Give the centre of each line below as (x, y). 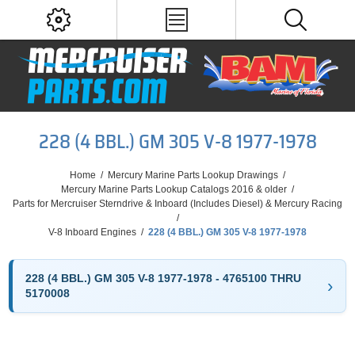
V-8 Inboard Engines (92, 232)
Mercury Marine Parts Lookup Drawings (193, 175)
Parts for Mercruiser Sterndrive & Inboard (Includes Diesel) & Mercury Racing (177, 204)
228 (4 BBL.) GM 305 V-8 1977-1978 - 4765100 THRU (164, 278)
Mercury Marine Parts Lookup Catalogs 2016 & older (174, 189)
